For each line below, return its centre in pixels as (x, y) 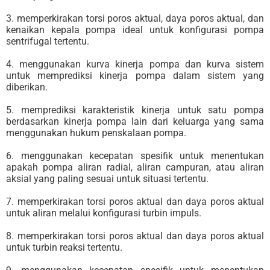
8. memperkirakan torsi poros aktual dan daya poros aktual (135, 236)
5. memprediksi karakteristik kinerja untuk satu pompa (135, 110)
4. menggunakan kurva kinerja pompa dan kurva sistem (135, 64)
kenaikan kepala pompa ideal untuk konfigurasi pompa (135, 30)
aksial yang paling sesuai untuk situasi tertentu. (107, 179)
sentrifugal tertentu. (48, 42)
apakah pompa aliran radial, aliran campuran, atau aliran (135, 168)
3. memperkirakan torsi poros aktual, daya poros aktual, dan (135, 19)
